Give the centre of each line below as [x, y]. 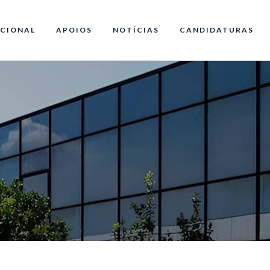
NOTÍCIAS [136, 30]
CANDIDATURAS [217, 30]
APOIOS [74, 30]
